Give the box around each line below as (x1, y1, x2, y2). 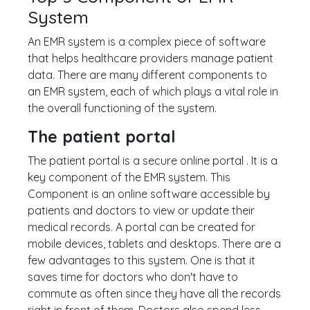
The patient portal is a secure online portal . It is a (28, 154, 277, 168)
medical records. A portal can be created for (28, 220, 255, 235)
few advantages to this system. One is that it (28, 253, 255, 268)
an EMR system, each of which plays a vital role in (28, 84, 278, 99)
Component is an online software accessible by (28, 187, 270, 201)
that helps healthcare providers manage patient (28, 51, 273, 66)
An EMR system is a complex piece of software (28, 35, 266, 49)
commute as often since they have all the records (28, 286, 281, 301)
